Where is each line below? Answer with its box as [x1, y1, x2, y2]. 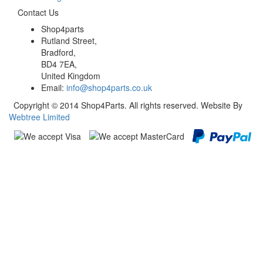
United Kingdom [41, 69, 100, 82]
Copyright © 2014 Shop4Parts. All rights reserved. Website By [9, 99, 242, 111]
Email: [41, 81, 66, 93]
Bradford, [41, 46, 76, 58]
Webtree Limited [9, 110, 70, 123]
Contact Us [18, 6, 59, 18]
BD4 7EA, [41, 58, 77, 70]
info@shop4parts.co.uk [66, 81, 152, 93]
